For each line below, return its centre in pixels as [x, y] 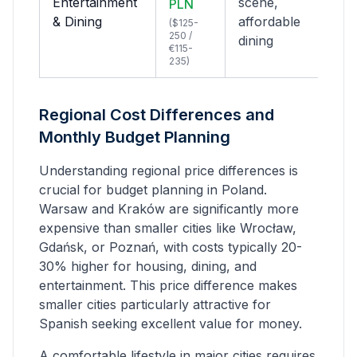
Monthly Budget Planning [135, 137]
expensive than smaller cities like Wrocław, [168, 228]
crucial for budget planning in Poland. [153, 190]
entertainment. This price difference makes [168, 285]
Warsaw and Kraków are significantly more [169, 209]
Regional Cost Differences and [157, 115]
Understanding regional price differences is [169, 171]
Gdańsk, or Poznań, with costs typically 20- [171, 247]
